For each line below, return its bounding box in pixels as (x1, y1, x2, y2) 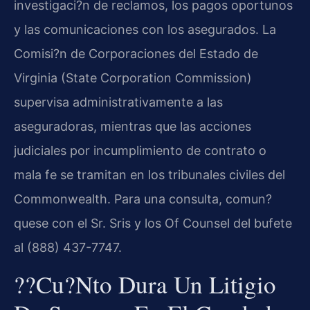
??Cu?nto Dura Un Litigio (14, 267, 276, 300)
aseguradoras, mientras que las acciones (14, 119, 251, 134)
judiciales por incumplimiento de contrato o (14, 143, 266, 158)
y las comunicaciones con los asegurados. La (14, 22, 276, 37)
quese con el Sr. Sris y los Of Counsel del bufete (14, 216, 292, 231)
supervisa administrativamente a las (14, 95, 223, 110)
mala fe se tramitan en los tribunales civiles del (14, 167, 285, 183)
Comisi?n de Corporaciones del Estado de (14, 46, 258, 62)
